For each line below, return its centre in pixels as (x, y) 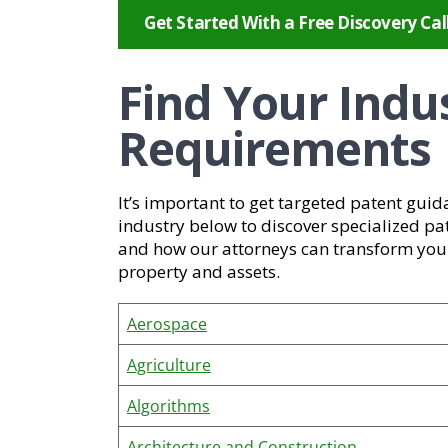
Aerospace (167, 324)
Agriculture (169, 365)
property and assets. (199, 271)
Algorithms (168, 406)
